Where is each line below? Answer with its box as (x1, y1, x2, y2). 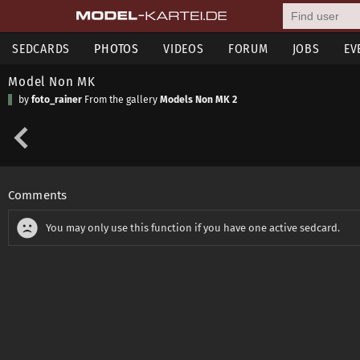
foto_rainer (31, 94, 82, 105)
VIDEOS (163, 41, 204, 56)
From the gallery (82, 94, 160, 105)
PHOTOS (94, 41, 139, 56)
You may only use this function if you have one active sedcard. (46, 222, 340, 234)
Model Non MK (8, 73, 96, 89)
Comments (8, 188, 67, 202)
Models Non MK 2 (160, 94, 237, 105)
